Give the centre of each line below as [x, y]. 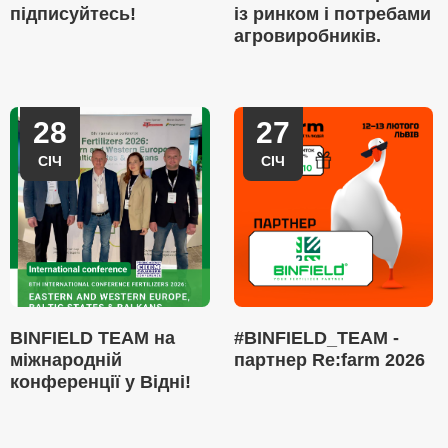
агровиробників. [307, 36]
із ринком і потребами [332, 14]
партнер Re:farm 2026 [329, 360]
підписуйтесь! [73, 14]
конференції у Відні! [100, 382]
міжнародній [66, 360]
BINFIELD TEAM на [92, 338]
